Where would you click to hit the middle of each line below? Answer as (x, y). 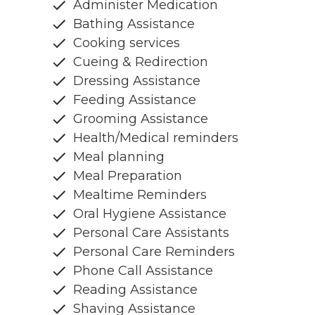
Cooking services (127, 43)
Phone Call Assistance (143, 270)
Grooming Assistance (141, 118)
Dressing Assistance (137, 81)
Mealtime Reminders (140, 194)
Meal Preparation (128, 175)
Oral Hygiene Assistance (150, 213)
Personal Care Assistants (151, 232)
